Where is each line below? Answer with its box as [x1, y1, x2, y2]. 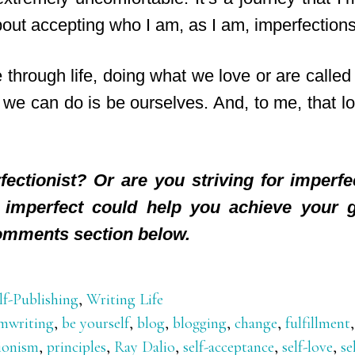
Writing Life [86, 290, 163, 309]
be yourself [62, 314, 129, 333]
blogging [173, 314, 227, 333]
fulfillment [285, 314, 350, 333]
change [235, 314, 277, 333]
